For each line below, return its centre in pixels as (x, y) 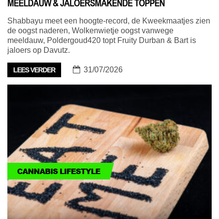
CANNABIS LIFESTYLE (59, 171)
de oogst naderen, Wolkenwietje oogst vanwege (90, 30)
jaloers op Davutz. (39, 50)
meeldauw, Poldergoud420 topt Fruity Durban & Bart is (102, 40)
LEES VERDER (34, 70)
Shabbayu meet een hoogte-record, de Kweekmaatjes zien (109, 21)
